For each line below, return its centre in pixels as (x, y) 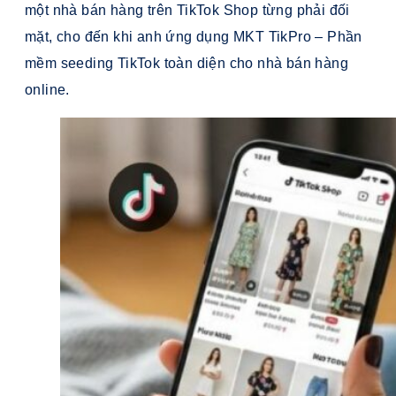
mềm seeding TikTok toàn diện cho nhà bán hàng (187, 64)
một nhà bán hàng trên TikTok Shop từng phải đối (187, 11)
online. (47, 90)
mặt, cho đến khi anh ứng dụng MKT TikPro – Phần (194, 37)
